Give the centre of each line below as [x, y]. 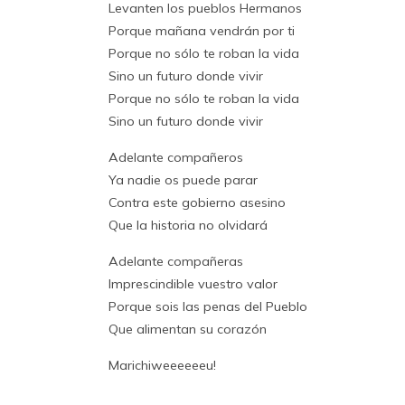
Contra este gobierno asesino [197, 202]
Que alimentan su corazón [188, 329]
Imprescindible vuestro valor [193, 283]
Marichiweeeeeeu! [162, 365]
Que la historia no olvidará [188, 225]
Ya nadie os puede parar [183, 179]
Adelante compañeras [176, 261]
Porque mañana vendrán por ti [202, 30]
